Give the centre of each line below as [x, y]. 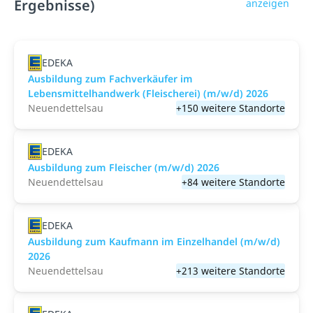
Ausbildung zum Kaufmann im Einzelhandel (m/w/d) [154, 241]
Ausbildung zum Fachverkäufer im [110, 79]
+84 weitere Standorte [233, 182]
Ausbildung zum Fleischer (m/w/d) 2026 [124, 167]
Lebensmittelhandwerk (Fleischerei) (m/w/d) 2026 [148, 93]
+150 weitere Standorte [231, 108]
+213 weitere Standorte [231, 271]
